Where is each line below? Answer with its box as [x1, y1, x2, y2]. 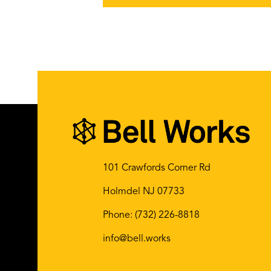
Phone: [103, 210, 135, 220]
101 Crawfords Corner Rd [103, 163, 211, 173]
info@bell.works [103, 233, 171, 244]
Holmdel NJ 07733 [103, 186, 184, 197]
